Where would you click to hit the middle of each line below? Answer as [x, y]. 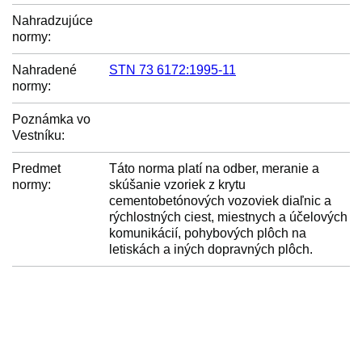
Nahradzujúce [53, 21]
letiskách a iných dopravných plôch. [211, 249]
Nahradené [44, 70]
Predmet [36, 168]
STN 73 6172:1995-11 [173, 70]
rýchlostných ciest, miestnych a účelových [228, 217]
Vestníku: [38, 135]
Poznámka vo [51, 119]
